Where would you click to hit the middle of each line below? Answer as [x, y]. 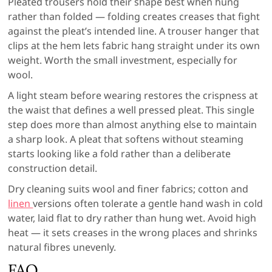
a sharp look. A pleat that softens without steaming [126, 139]
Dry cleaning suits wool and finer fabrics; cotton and [128, 189]
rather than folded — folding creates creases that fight [134, 16]
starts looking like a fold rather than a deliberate [120, 153]
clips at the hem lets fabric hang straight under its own [134, 45]
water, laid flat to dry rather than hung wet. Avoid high [132, 218]
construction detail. [53, 168]
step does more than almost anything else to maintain [133, 124]
